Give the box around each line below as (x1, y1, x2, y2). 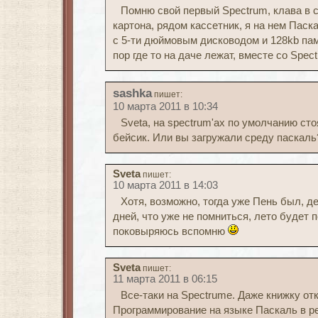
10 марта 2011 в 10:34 (113, 101, 218, 112)
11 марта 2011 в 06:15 (113, 273, 217, 285)
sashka (113, 86, 152, 100)
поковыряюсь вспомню (113, 226, 228, 237)
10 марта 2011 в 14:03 (113, 180, 218, 191)
